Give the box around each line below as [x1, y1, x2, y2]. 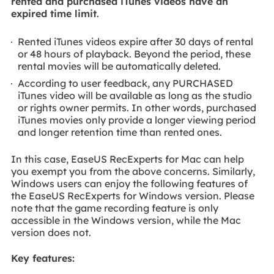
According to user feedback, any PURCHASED [18, 76, 234, 89]
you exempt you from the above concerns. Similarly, [10, 165, 255, 177]
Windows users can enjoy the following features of [10, 177, 248, 190]
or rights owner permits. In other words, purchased [18, 101, 257, 114]
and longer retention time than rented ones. [18, 125, 223, 138]
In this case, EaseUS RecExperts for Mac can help [10, 152, 244, 165]
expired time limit [10, 7, 97, 20]
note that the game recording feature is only [10, 201, 218, 214]
